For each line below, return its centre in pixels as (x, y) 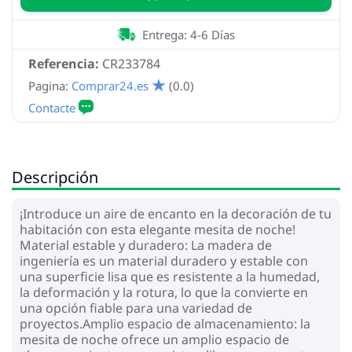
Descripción (55, 177)
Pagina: (48, 85)
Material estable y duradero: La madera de (146, 245)
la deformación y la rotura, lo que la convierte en (164, 292)
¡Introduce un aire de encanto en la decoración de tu (176, 213)
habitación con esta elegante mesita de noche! (158, 229)
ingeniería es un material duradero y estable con (164, 260)
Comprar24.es (110, 85)
